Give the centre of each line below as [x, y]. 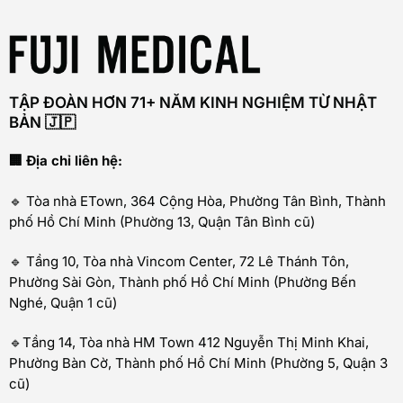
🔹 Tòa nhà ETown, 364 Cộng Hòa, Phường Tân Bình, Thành [197, 201]
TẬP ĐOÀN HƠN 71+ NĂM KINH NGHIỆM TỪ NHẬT [193, 103]
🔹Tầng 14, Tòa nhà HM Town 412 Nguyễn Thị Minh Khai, [189, 343]
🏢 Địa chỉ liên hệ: [66, 161]
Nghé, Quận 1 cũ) [63, 302]
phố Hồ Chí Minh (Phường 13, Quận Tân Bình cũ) [162, 221]
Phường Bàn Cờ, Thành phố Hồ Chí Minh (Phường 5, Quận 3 [198, 363]
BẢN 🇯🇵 [42, 123]
